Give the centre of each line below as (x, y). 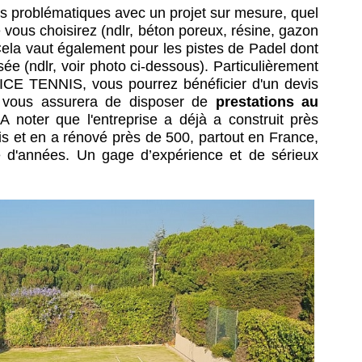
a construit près (266, 120)
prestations (255, 102)
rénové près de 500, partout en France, (191, 137)
